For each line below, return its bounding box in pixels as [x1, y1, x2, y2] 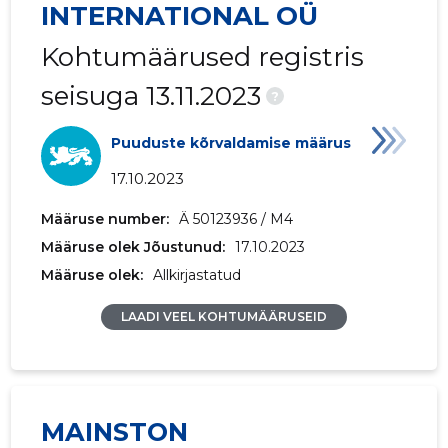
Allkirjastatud [149, 266, 242, 285]
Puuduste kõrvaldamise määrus [111, 134, 352, 153]
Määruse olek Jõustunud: [41, 238, 226, 257]
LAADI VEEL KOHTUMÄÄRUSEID [121, 309, 327, 325]
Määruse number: [41, 210, 170, 229]
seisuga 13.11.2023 [41, 80, 262, 113]
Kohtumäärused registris [41, 41, 365, 74]
